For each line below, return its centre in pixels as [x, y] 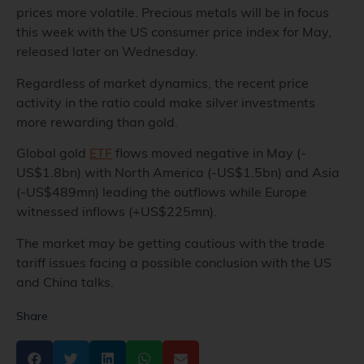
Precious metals [189, 13]
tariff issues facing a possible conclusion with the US [174, 262]
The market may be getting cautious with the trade [171, 243]
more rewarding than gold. [99, 121]
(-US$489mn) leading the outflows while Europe [162, 192]
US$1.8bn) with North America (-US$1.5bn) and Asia [178, 173]
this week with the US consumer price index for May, [174, 32]
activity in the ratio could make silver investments [166, 102]
